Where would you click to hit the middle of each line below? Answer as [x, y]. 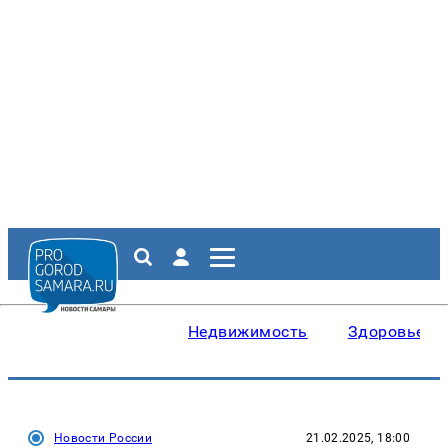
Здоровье [386, 331]
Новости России [103, 438]
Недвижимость [248, 331]
